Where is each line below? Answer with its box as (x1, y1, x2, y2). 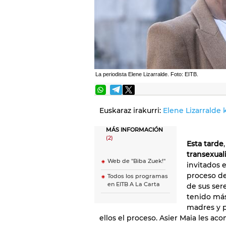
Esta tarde (187, 139, 223, 148)
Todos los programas (107, 173, 168, 180)
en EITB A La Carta (107, 181, 160, 188)
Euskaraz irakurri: (99, 106, 163, 115)
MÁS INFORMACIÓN (106, 127, 163, 133)
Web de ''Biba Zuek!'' (107, 158, 165, 164)
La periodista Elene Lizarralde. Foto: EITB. (95, 71, 198, 77)
